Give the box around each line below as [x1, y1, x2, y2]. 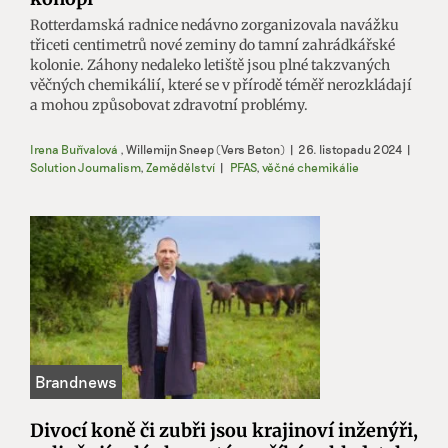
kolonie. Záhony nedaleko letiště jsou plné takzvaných [30, 55, 390, 74]
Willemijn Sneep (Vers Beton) [126, 141, 285, 156]
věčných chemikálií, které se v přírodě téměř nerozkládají [30, 75, 412, 94]
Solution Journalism [30, 159, 140, 174]
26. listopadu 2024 [298, 141, 402, 156]
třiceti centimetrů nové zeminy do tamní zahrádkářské [30, 35, 395, 54]
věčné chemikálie [262, 159, 359, 174]
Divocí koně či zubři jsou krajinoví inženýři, [30, 418, 418, 442]
